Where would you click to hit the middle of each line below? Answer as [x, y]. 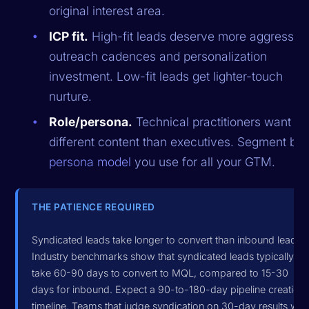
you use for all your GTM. [203, 161]
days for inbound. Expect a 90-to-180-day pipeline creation [169, 289]
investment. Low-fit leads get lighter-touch [166, 76]
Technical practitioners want [212, 121]
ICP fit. [69, 36]
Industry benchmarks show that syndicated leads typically [163, 256]
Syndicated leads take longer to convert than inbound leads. [168, 239]
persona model [90, 161]
